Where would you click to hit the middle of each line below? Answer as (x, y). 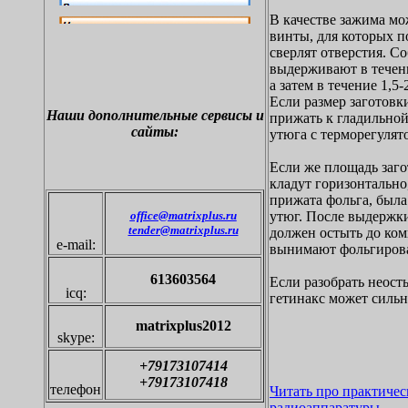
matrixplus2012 (183, 326)
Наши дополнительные (123, 115)
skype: (76, 337)
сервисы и (232, 115)
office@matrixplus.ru (183, 215)
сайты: (155, 132)
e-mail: (76, 245)
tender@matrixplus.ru (183, 230)
